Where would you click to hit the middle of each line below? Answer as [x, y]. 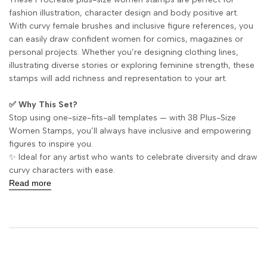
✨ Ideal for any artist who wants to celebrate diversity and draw [133, 157]
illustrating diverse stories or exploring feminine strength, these [132, 65]
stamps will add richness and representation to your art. [118, 78]
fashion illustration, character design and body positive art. [124, 13]
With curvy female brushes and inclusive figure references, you [131, 26]
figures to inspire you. [51, 144]
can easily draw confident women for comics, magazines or [126, 39]
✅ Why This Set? [43, 105]
